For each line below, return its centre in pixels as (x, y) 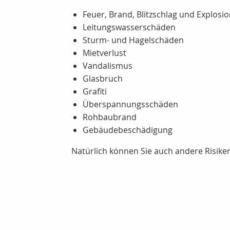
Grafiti (95, 91)
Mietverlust (104, 53)
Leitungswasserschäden (129, 27)
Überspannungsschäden (130, 104)
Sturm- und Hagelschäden (133, 40)
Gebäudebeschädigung (128, 130)
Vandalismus (108, 66)
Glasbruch (103, 79)
